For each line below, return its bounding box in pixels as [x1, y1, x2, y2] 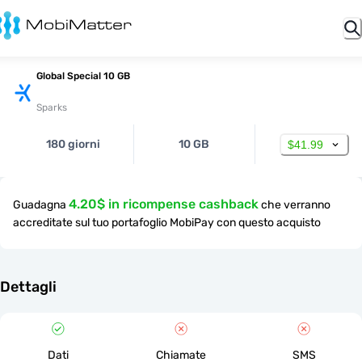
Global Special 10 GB [36, 70, 130, 82]
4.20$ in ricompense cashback [69, 196, 259, 212]
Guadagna [13, 198, 66, 212]
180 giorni [46, 137, 101, 151]
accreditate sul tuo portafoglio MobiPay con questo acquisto [13, 216, 321, 229]
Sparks [36, 102, 67, 113]
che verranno [261, 198, 330, 212]
